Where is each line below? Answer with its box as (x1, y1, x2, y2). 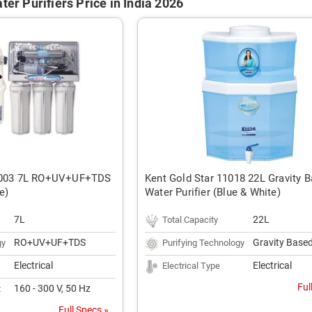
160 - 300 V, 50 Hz (14, 283, 91, 294)
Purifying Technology (162, 237, 244, 248)
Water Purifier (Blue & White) (145, 186, 281, 198)
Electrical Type (162, 260, 220, 271)
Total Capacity (162, 214, 218, 225)
